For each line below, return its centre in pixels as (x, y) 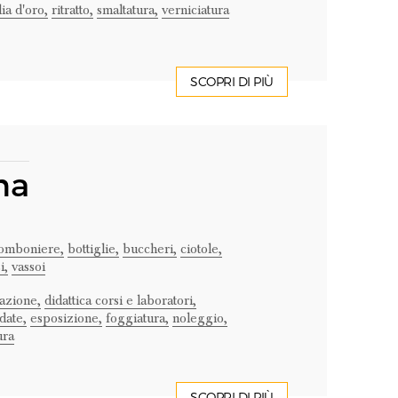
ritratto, (72, 10)
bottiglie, (93, 249)
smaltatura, (127, 10)
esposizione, (66, 318)
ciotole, (201, 249)
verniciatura (195, 10)
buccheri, (149, 249)
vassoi (28, 267)
